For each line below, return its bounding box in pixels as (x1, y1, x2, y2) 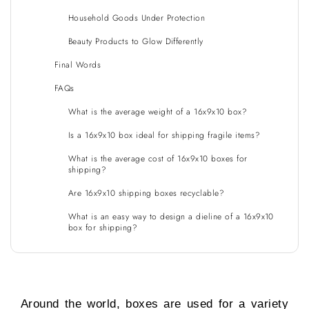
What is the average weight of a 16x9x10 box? (68, 106, 248, 119)
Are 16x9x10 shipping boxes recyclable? (68, 187, 228, 200)
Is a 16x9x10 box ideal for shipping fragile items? (68, 129, 260, 142)
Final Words (54, 59, 101, 72)
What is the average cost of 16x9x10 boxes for (68, 152, 248, 166)
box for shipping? (68, 221, 138, 235)
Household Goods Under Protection (68, 12, 206, 25)
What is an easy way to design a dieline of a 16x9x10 (68, 210, 274, 223)
